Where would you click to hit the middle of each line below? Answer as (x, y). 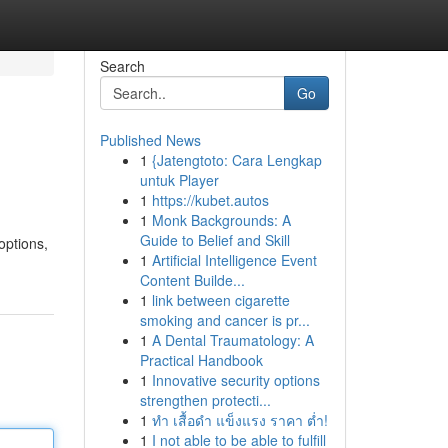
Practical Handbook (201, 360)
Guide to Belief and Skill (214, 240)
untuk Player (179, 180)
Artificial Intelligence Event (234, 260)
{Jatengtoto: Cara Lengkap (236, 160)
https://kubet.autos (210, 200)
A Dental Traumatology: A (232, 340)
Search (122, 66)
